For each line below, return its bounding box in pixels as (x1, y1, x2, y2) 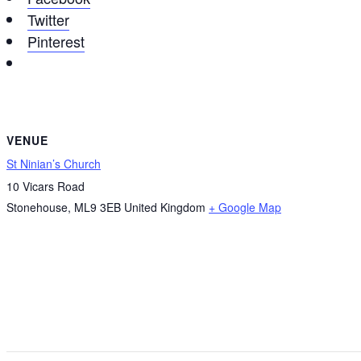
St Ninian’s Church (6, 156, 101, 172)
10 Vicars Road (6, 178, 85, 195)
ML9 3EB (74, 199, 121, 216)
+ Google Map (209, 199, 281, 216)
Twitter (27, 9, 69, 31)
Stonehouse (6, 199, 68, 216)
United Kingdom (124, 199, 205, 216)
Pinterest (27, 31, 85, 52)
